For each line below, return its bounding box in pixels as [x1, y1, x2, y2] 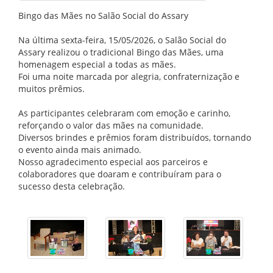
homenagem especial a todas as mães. [18, 58, 176, 70]
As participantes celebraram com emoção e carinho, [18, 107, 230, 119]
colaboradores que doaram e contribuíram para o [18, 168, 221, 180]
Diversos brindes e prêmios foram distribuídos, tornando [18, 132, 251, 143]
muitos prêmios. [18, 83, 85, 94]
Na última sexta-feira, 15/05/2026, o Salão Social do [18, 34, 226, 46]
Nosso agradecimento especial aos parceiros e [18, 156, 208, 168]
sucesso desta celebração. [18, 180, 125, 192]
